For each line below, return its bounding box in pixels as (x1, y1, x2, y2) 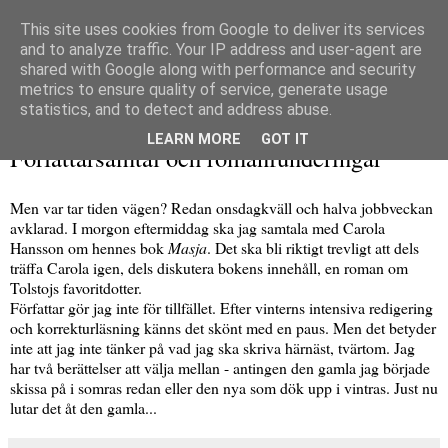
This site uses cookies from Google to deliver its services (20, 20, 425, 39)
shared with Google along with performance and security (20, 60, 416, 79)
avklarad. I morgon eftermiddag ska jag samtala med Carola (10, 217, 385, 239)
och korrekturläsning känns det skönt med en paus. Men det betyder (10, 317, 436, 339)
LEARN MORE (147, 131, 241, 149)
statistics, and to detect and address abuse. (20, 100, 332, 119)
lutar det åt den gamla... (10, 397, 157, 419)
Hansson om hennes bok (10, 237, 168, 259)
